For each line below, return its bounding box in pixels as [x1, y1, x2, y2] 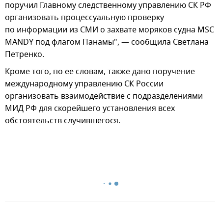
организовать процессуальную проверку [5, 12, 164, 24]
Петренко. [5, 49, 44, 61]
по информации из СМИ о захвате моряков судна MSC [5, 24, 214, 36]
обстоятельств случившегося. [5, 115, 120, 127]
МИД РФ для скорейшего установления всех [5, 103, 175, 115]
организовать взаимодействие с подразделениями [5, 90, 203, 103]
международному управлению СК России [5, 78, 164, 90]
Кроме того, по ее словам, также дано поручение [5, 66, 195, 78]
